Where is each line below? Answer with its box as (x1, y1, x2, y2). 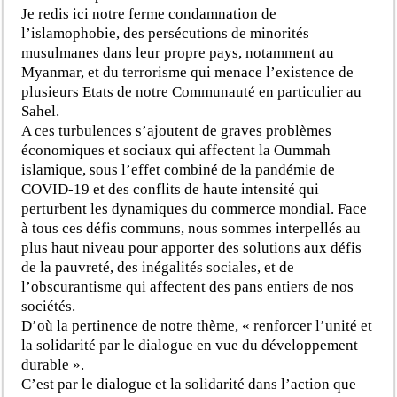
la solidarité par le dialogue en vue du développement (21, 336, 359, 354)
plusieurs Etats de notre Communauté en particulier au (21, 82, 362, 100)
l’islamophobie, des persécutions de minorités (21, 24, 310, 42)
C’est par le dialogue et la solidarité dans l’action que (21, 375, 357, 393)
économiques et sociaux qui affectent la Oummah (21, 141, 331, 159)
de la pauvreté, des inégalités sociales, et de (21, 258, 295, 276)
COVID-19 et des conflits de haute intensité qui (21, 180, 320, 198)
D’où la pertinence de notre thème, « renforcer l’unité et (21, 316, 373, 334)
